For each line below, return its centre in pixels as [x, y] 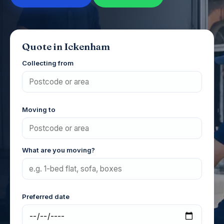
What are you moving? [58, 150]
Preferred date [46, 196]
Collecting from [48, 63]
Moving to [39, 109]
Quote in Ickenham [66, 47]
